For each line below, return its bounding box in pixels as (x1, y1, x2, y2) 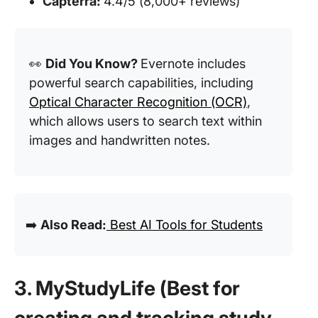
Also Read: (40, 217, 106, 232)
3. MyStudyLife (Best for (14, 276, 240, 300)
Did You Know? (45, 56, 141, 71)
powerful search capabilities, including (29, 75, 253, 90)
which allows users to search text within (29, 114, 262, 128)
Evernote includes (141, 56, 246, 71)
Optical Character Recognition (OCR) (29, 94, 247, 109)
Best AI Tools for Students (106, 217, 263, 232)
